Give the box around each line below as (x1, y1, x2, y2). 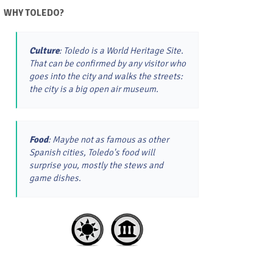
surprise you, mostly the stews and (29, 160, 163, 171)
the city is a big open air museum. (29, 83, 158, 94)
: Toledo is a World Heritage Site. (59, 45, 183, 56)
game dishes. (29, 172, 81, 183)
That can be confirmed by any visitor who (29, 58, 186, 69)
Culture (29, 45, 59, 56)
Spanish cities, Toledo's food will (29, 147, 155, 158)
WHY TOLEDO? (4, 7, 64, 18)
